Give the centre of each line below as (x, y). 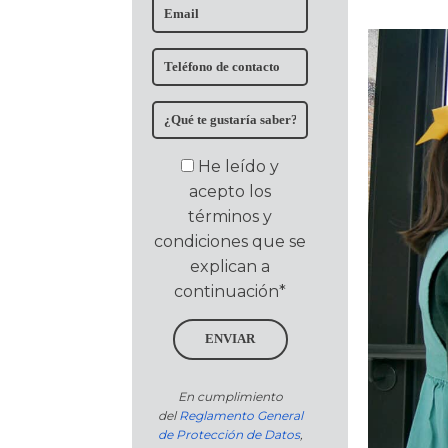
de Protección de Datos (228, 435)
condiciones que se (230, 242)
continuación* (230, 292)
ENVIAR (230, 339)
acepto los (230, 192)
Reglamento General (240, 416)
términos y (230, 217)
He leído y (238, 167)
